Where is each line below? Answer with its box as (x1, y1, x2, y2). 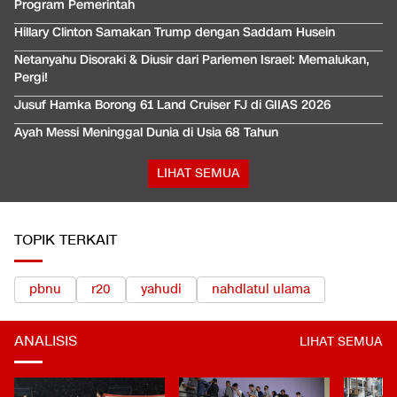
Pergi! (14, 69, 48, 87)
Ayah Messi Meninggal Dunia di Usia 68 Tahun (14, 124, 278, 142)
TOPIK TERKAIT (14, 231, 117, 251)
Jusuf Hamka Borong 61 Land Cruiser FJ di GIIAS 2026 (14, 97, 331, 114)
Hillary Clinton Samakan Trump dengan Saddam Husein (14, 24, 335, 42)
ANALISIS (14, 332, 77, 352)
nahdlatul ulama (212, 281, 310, 299)
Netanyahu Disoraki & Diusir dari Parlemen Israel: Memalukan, (14, 51, 370, 69)
